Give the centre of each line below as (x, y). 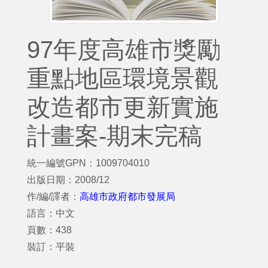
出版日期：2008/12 (68, 180)
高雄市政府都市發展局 (127, 197)
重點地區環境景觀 (123, 78)
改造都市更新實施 (123, 107)
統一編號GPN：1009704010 (88, 163)
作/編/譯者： (53, 197)
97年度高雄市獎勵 (124, 50)
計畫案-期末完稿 (115, 136)
